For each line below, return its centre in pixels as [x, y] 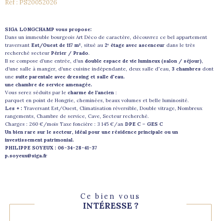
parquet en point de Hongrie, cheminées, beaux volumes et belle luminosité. [97, 100]
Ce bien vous [110, 196]
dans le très [180, 45]
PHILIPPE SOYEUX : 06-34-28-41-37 [51, 147]
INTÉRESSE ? [110, 205]
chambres [188, 69]
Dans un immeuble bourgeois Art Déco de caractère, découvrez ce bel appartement [106, 37]
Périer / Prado [70, 53]
